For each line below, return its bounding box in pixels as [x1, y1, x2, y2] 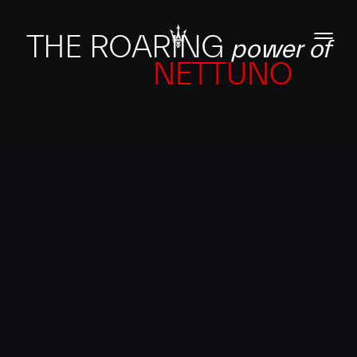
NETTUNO [152, 57, 292, 92]
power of [230, 35, 331, 64]
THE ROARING [25, 29, 231, 65]
